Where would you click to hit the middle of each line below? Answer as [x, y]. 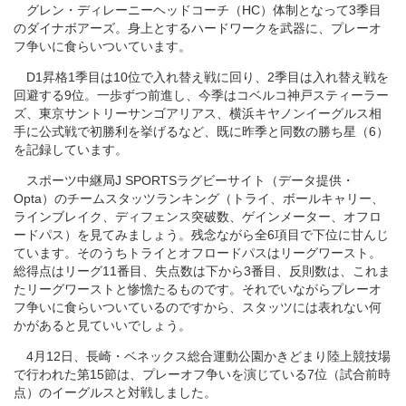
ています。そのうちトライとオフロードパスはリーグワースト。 [198, 252]
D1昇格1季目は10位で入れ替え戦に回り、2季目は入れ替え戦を [201, 77]
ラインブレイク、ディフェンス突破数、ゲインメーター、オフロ [198, 216]
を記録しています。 [71, 149]
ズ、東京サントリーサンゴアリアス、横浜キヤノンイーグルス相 [198, 113]
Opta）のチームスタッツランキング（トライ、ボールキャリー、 [199, 198]
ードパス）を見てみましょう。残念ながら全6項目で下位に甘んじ [201, 234]
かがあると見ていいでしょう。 [102, 325]
